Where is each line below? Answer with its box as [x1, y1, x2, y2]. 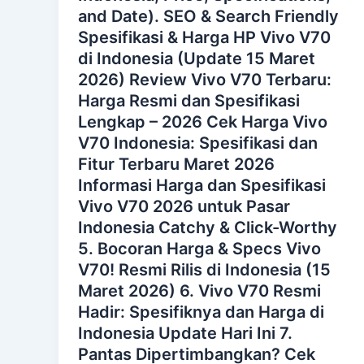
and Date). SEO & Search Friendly [78, 6, 339, 27]
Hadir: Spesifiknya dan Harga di [78, 302, 324, 323]
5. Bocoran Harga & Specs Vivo [78, 239, 321, 259]
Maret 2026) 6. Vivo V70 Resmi [78, 281, 321, 301]
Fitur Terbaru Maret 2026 [78, 154, 275, 175]
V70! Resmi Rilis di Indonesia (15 [78, 260, 331, 280]
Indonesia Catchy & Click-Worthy [78, 218, 337, 238]
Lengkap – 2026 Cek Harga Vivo [78, 112, 327, 132]
